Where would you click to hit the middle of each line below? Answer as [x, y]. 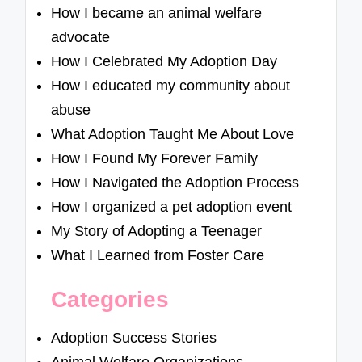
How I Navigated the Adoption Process [175, 183]
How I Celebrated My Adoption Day [164, 62]
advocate [81, 38]
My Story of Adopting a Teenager [157, 232]
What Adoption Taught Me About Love [173, 135]
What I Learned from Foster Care [158, 256]
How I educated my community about [171, 86]
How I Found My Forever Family [155, 159]
